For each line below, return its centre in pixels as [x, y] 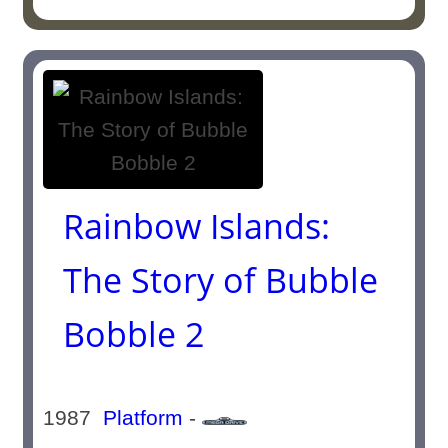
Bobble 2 [134, 334]
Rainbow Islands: [197, 226]
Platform [143, 417]
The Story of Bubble [221, 280]
